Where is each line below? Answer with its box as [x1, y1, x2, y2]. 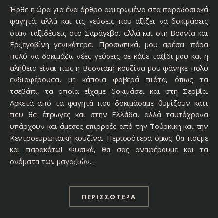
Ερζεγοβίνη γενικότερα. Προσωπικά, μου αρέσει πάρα [10, 39, 208, 49]
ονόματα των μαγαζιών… [10, 156, 95, 166]
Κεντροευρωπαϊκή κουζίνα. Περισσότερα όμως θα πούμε [10, 132, 208, 143]
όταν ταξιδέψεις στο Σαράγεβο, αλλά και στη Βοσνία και [10, 27, 208, 37]
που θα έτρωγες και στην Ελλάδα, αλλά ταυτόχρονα [10, 109, 208, 119]
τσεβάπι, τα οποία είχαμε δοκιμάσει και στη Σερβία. [10, 86, 208, 96]
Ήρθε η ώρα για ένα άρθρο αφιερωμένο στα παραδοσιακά [10, 4, 16, 14]
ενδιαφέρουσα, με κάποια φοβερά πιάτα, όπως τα [10, 74, 208, 84]
